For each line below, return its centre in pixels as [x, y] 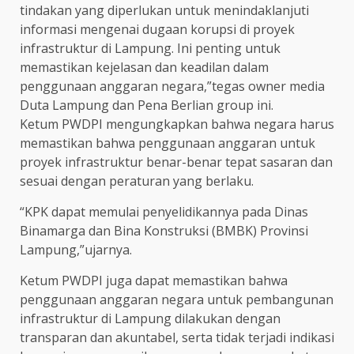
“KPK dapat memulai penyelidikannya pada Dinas [164, 211]
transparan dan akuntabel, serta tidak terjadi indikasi [177, 337]
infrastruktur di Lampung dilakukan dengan [150, 318]
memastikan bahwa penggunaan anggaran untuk [168, 143]
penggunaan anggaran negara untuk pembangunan [177, 299]
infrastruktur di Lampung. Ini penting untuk [150, 48]
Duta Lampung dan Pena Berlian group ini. [147, 105]
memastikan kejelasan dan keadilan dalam [144, 67]
